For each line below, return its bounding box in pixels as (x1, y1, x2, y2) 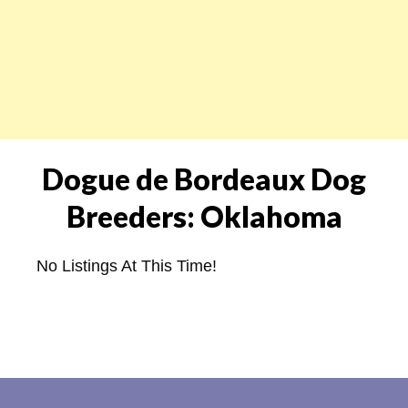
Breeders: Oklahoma (66, 198, 342, 234)
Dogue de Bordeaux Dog (42, 160, 366, 197)
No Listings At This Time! (36, 256, 217, 275)
